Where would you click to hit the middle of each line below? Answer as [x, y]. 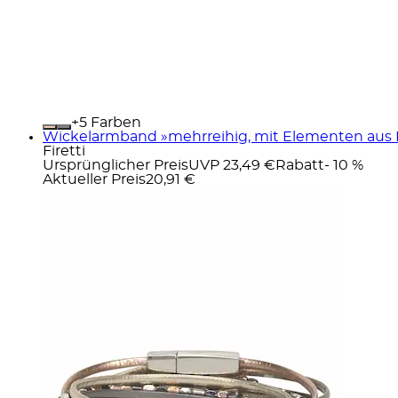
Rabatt [300, 165]
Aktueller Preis [94, 179]
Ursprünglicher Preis [115, 165]
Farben [114, 122]
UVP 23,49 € [232, 165]
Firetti [64, 151]
